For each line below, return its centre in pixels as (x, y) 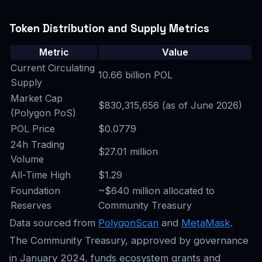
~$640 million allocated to (156, 190)
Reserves (31, 205)
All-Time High (41, 175)
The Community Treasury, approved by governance (129, 240)
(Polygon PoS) (43, 113)
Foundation (35, 190)
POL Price (33, 128)
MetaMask (206, 223)
